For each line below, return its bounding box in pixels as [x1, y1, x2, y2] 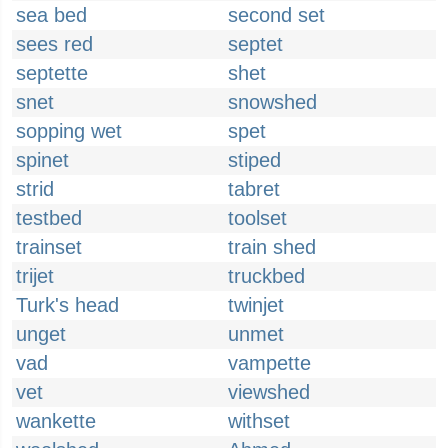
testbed [16, 207, 82, 229]
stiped [228, 149, 281, 171]
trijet [16, 265, 54, 287]
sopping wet [16, 120, 122, 142]
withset [228, 410, 290, 432]
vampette [228, 352, 311, 374]
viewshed [228, 381, 310, 403]
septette [16, 62, 88, 84]
